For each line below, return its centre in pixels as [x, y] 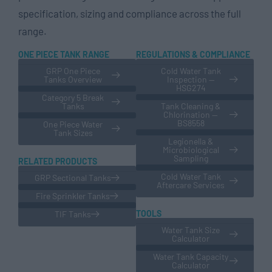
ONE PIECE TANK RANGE [64, 54]
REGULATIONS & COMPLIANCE [193, 54]
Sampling [191, 158]
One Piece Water [73, 124]
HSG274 [191, 87]
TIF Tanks [73, 214]
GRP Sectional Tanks [73, 177]
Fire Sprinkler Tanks [73, 195]
